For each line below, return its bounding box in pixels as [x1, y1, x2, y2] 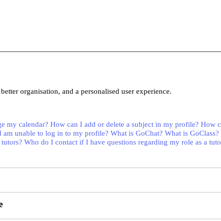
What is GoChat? [110, 129, 163, 138]
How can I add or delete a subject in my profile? [50, 120, 199, 129]
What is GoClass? [165, 129, 219, 138]
